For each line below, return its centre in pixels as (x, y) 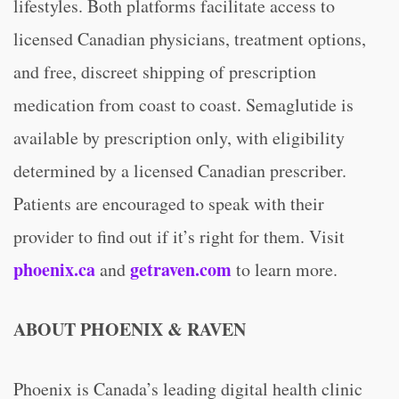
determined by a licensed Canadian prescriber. (180, 171)
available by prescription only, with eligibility (179, 138)
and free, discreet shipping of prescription (165, 72)
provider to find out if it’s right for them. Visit (179, 236)
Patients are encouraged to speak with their (169, 204)
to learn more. (285, 269)
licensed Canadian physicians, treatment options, (190, 39)
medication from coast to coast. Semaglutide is (183, 105)
